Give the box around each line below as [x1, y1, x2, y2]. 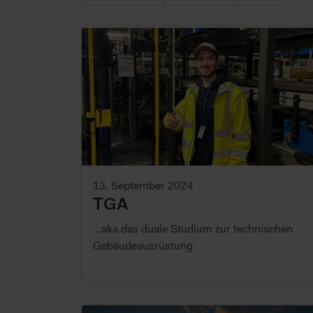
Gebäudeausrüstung [93, 238, 193, 252]
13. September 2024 [93, 177, 193, 192]
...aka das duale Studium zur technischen [93, 221, 293, 235]
